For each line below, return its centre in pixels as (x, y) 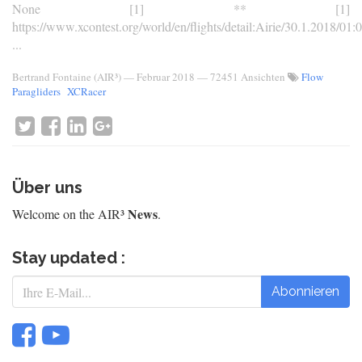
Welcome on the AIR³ (70, 214)
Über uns (47, 187)
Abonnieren (305, 291)
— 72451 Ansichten (242, 77)
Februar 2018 (166, 77)
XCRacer (86, 91)
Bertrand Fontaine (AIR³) (67, 77)
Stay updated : (69, 258)
